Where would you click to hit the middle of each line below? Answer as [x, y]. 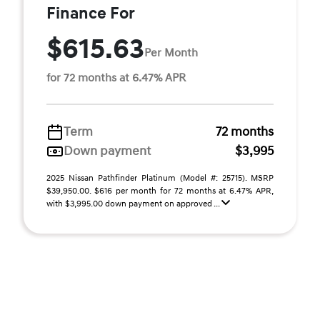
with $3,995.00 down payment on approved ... [134, 204]
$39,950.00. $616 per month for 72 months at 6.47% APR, [160, 191]
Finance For [91, 14]
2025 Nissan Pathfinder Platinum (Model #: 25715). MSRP [160, 179]
